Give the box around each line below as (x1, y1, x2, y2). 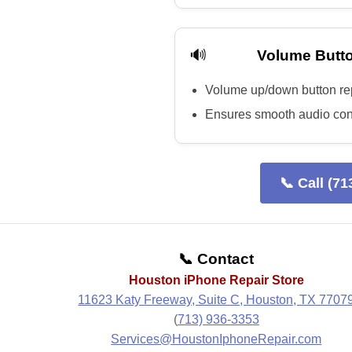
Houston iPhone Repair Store (128, 273, 304, 287)
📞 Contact (178, 251, 255, 267)
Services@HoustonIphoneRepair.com (111, 332, 322, 346)
